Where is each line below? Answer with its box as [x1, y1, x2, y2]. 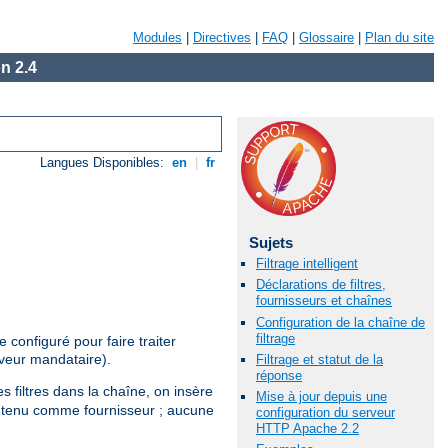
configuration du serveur [256, 404, 395, 420]
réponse [256, 367, 302, 383]
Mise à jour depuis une [256, 388, 387, 404]
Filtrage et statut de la [256, 351, 383, 367]
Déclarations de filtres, [256, 277, 386, 293]
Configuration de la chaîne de [256, 314, 425, 330]
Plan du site [365, 30, 434, 45]
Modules [133, 30, 182, 45]
